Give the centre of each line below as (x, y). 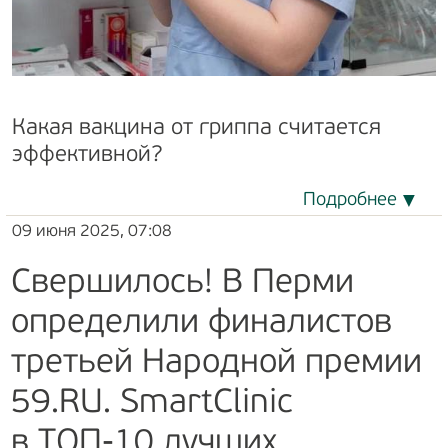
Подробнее (350, 200)
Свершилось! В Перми (182, 283)
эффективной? (87, 155)
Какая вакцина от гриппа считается (196, 128)
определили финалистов (201, 323)
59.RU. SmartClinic (152, 403)
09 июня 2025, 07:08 (92, 231)
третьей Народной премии (216, 363)
